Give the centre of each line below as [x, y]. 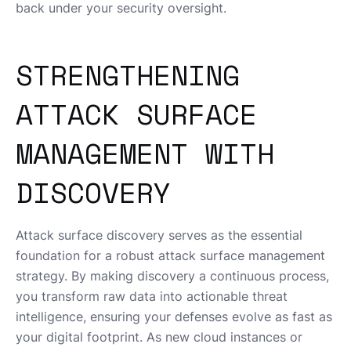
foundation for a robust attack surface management [170, 255]
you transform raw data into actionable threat [152, 296]
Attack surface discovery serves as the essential [159, 235]
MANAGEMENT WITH [145, 153]
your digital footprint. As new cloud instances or [159, 337]
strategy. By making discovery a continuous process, [172, 275]
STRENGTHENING [128, 74]
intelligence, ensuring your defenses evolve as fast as [174, 316]
